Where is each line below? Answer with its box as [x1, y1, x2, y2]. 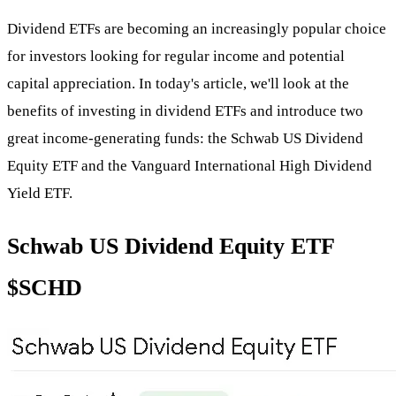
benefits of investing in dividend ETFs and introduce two [7, 103, 363, 120]
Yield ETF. [7, 185, 72, 202]
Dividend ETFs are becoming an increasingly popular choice [7, 20, 386, 38]
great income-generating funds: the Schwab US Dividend [7, 130, 363, 148]
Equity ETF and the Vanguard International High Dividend [7, 157, 372, 175]
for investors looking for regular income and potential [7, 48, 345, 65]
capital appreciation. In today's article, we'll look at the [7, 75, 349, 93]
